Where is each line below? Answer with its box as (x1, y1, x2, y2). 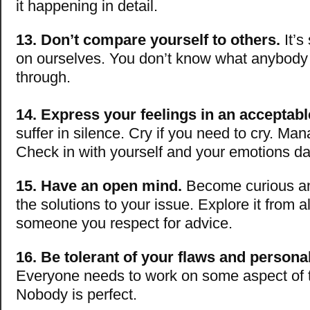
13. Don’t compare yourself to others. (16, 30, 280, 48)
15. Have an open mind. (16, 176, 182, 194)
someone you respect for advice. (16, 214, 232, 232)
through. (16, 68, 71, 86)
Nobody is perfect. (16, 285, 137, 303)
